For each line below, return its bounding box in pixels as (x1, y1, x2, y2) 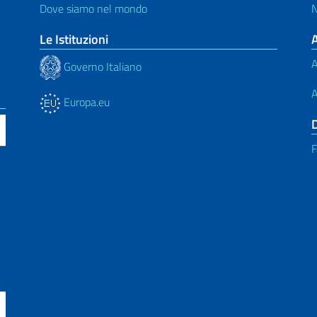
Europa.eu (61, 93, 110, 110)
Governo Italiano (61, 57, 142, 75)
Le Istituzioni (40, 30, 108, 49)
